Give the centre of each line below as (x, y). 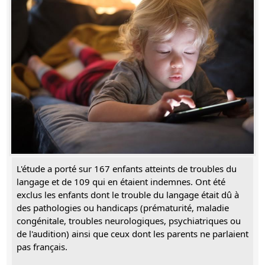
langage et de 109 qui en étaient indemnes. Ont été (121, 182)
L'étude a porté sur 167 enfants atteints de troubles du (127, 169)
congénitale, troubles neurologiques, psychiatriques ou (129, 221)
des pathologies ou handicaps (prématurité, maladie (123, 208)
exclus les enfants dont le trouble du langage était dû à (128, 195)
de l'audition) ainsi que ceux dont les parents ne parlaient (132, 234)
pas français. (42, 247)
